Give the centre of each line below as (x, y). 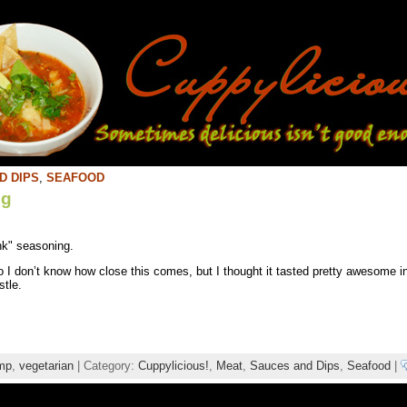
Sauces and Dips (294, 365)
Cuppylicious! (173, 365)
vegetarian (46, 365)
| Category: (105, 365)
